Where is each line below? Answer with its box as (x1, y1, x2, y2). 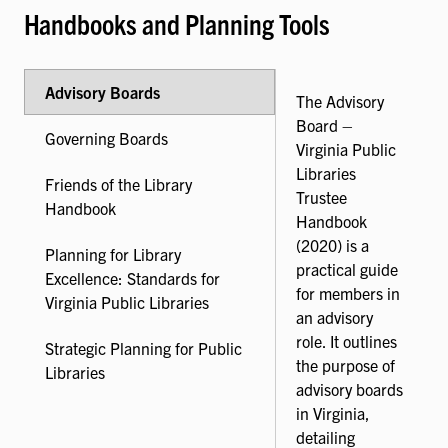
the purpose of (296, 354, 395, 375)
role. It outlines (296, 330, 397, 351)
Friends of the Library (45, 173, 192, 194)
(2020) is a (296, 234, 369, 255)
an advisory (296, 306, 373, 327)
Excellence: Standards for (45, 267, 220, 288)
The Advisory (296, 90, 384, 111)
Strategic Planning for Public (45, 337, 242, 358)
